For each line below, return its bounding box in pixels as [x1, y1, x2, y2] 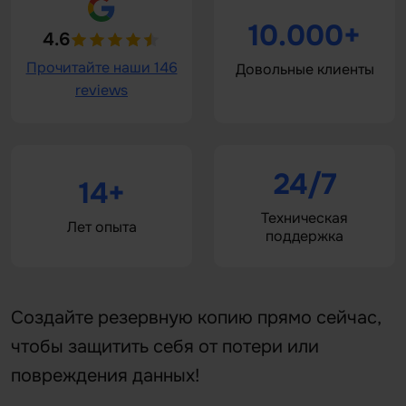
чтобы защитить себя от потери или [11, 335, 319, 358]
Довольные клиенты [235, 59, 374, 79]
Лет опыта [66, 217, 137, 237]
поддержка [266, 227, 343, 246]
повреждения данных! [11, 364, 199, 387]
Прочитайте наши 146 [25, 58, 178, 77]
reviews [75, 81, 128, 100]
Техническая [261, 208, 348, 227]
